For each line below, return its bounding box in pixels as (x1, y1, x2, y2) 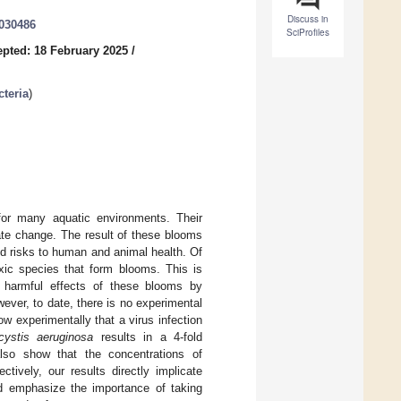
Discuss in (287, 13, 328, 26)
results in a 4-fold (93, 329, 203, 344)
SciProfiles (286, 26, 329, 39)
